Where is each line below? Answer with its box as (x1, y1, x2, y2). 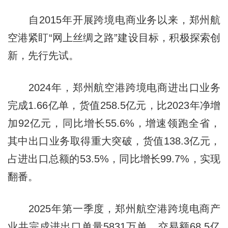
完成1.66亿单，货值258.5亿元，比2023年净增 (7, 99, 221, 111)
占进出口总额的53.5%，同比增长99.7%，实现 (7, 153, 221, 164)
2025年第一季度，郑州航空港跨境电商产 (7, 203, 221, 214)
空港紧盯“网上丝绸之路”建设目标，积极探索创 (7, 32, 221, 43)
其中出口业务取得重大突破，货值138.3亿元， (7, 135, 221, 147)
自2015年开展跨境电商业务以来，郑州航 (7, 14, 221, 25)
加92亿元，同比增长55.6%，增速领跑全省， (7, 117, 221, 129)
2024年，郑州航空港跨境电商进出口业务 (7, 81, 221, 93)
